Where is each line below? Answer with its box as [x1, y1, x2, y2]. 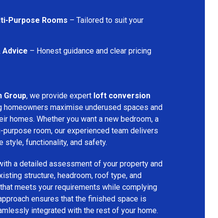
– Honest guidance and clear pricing [28, 46, 151, 55]
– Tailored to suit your [68, 15, 144, 25]
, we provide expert [26, 91, 93, 100]
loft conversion [93, 91, 150, 100]
